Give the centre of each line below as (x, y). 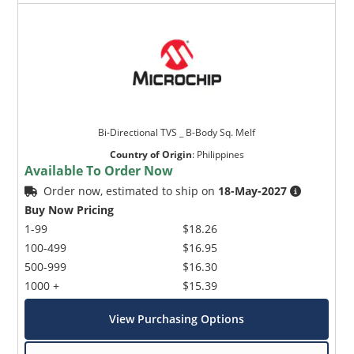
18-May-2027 (253, 190)
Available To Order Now (99, 170)
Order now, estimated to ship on (131, 190)
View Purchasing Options (177, 318)
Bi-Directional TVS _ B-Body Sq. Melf (177, 132)
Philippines (220, 154)
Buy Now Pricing (70, 209)
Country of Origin (151, 154)
